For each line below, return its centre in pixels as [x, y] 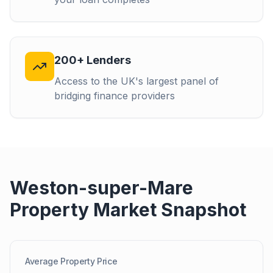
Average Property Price [71, 261]
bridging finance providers [115, 96]
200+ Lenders [93, 60]
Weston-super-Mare [101, 188]
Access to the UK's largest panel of [136, 81]
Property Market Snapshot [128, 210]
